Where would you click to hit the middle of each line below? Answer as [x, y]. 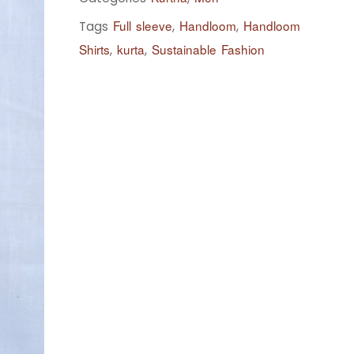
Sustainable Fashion [208, 49]
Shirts [94, 49]
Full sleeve [142, 25]
